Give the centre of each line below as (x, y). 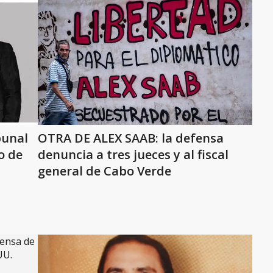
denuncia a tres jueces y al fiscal (133, 154)
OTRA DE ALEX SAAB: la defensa (131, 138)
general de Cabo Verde (105, 171)
